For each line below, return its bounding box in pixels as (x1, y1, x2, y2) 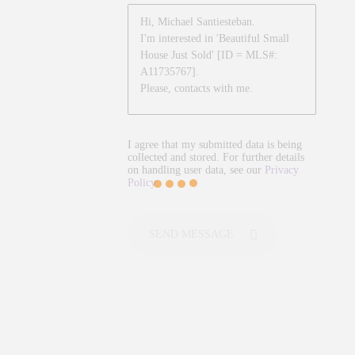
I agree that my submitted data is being (128, 139, 302, 151)
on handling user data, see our (128, 164, 265, 177)
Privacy (265, 164, 299, 177)
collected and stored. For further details (128, 151, 304, 164)
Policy (128, 177, 156, 189)
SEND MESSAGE (148, 228, 234, 241)
